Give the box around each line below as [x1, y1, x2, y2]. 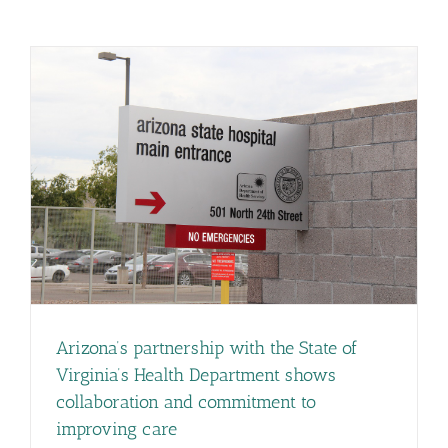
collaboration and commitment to [56, 391, 316, 414]
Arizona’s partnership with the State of [56, 337, 357, 360]
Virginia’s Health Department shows [56, 364, 336, 387]
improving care [56, 418, 182, 441]
